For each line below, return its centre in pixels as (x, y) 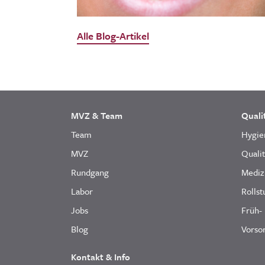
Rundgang (90, 172)
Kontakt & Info (101, 256)
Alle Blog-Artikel (113, 35)
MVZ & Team (97, 115)
